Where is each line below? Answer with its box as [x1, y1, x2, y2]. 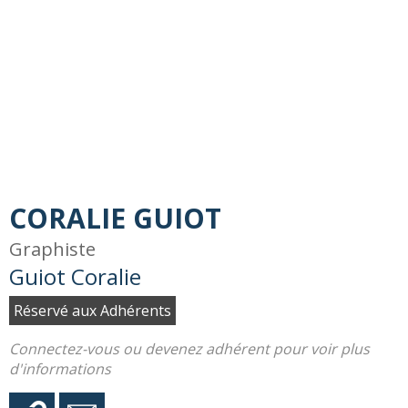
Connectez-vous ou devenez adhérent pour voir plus [9, 339, 370, 359]
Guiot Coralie [9, 261, 141, 291]
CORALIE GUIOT [9, 199, 221, 237]
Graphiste [9, 237, 96, 261]
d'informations [9, 359, 111, 379]
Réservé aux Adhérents [14, 301, 171, 321]
